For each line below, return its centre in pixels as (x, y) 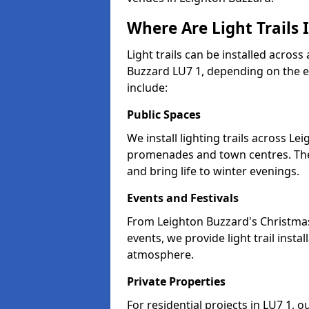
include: (147, 88)
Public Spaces (164, 114)
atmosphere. (160, 255)
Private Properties (176, 281)
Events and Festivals (183, 198)
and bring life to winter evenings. (213, 171)
